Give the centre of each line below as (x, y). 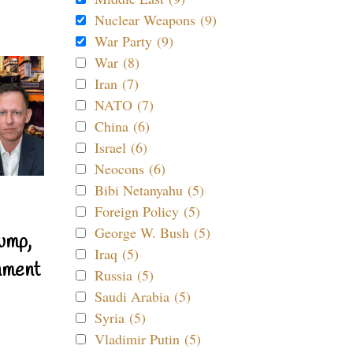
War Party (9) (134, 41)
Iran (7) (117, 84)
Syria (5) (120, 318)
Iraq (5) (117, 254)
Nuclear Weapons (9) (156, 20)
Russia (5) (124, 275)
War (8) (117, 62)
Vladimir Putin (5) (148, 339)
